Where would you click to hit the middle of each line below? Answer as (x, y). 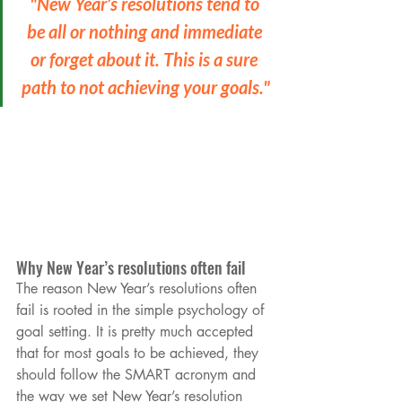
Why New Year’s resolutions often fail (131, 267)
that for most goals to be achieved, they (140, 353)
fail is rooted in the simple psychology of (142, 310)
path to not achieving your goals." (146, 87)
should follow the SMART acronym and (138, 374)
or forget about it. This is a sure (146, 59)
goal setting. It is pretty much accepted (137, 331)
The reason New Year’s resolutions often (139, 288)
